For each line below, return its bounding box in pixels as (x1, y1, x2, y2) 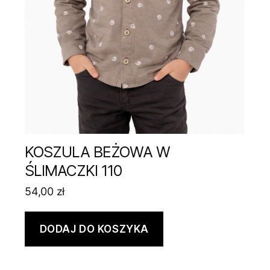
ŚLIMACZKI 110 (25, 162, 122, 180)
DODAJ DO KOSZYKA (39, 222, 149, 235)
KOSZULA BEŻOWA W (25, 143, 170, 161)
